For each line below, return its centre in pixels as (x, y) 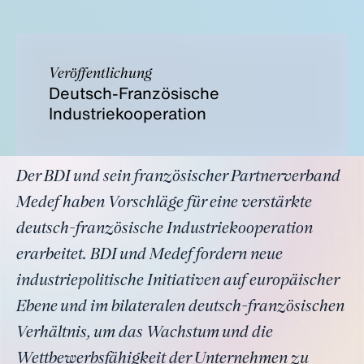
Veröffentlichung (100, 74)
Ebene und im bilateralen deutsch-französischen (180, 307)
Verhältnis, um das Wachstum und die (145, 333)
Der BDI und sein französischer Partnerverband (178, 177)
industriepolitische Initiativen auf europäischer (178, 281)
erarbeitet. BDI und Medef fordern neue (149, 255)
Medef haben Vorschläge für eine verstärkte (164, 203)
